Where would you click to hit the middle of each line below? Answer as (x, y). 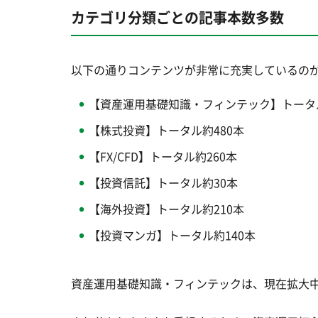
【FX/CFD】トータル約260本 (163, 157)
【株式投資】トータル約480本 (166, 130)
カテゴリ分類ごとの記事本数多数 (177, 18)
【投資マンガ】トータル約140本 (172, 235)
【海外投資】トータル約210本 (166, 209)
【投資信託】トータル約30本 (163, 183)
